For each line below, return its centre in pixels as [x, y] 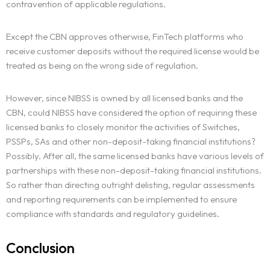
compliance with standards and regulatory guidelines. [113, 214]
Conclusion [40, 248]
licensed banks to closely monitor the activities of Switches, [123, 127]
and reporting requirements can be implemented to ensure [121, 199]
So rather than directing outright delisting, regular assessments [130, 185]
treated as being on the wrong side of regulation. [102, 66]
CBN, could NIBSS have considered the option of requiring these [131, 113]
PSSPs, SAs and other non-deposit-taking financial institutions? [131, 142]
